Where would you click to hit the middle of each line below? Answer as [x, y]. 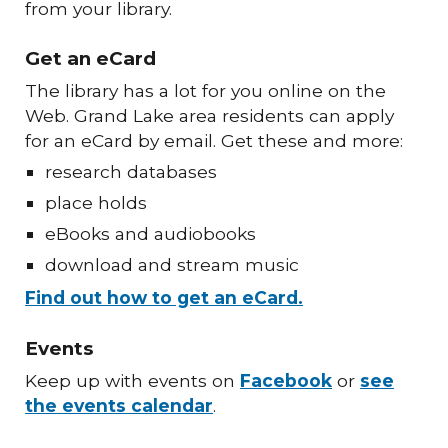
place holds [96, 203]
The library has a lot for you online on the [206, 91]
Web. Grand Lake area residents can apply [210, 116]
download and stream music [172, 265]
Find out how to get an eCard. [164, 298]
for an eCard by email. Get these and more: [214, 141]
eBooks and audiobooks [151, 234]
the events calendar [119, 405]
